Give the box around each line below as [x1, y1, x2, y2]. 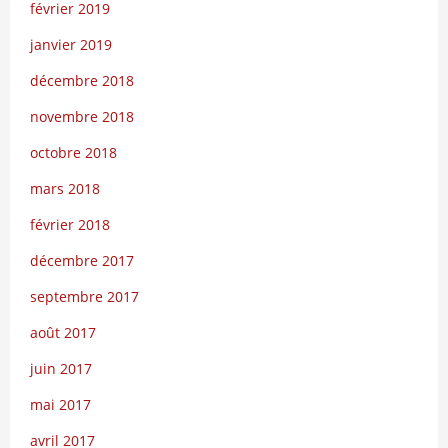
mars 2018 [30, 179, 100, 198]
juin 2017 [30, 359, 92, 378]
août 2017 [30, 323, 96, 342]
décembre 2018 [30, 71, 134, 90]
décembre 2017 [30, 251, 134, 270]
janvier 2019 [30, 35, 112, 54]
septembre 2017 [30, 287, 139, 306]
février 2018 [30, 215, 110, 234]
